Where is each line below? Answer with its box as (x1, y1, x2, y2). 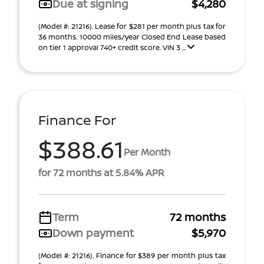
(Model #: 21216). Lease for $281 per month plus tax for (38, 21, 226, 31)
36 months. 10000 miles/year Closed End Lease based (38, 32, 226, 42)
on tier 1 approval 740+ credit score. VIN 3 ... (38, 42, 187, 52)
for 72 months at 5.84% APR (38, 166, 164, 179)
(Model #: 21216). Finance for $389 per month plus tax (38, 250, 226, 260)
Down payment (52, 226, 134, 240)
